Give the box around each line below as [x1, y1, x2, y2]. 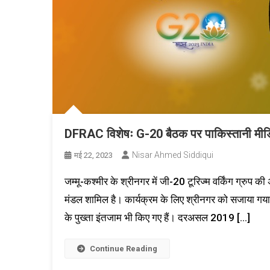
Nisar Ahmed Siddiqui [132, 150, 213, 160]
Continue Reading [90, 244, 157, 253]
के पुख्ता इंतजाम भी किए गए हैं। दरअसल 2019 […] [64, 212, 250, 224]
